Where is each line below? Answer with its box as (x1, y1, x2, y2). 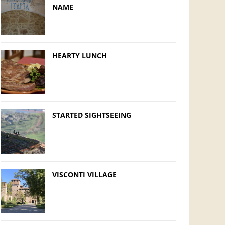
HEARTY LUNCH (52, 50, 107, 60)
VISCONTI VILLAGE (52, 169, 117, 179)
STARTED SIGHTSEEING (52, 110, 131, 120)
